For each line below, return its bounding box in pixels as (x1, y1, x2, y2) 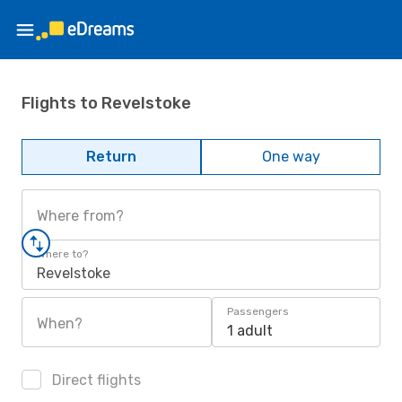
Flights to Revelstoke (22, 92, 191, 113)
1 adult (227, 322, 273, 339)
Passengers (227, 305, 289, 318)
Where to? (37, 248, 88, 260)
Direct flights (48, 371, 141, 389)
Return (86, 148, 136, 165)
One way (261, 148, 320, 165)
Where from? (37, 207, 124, 224)
